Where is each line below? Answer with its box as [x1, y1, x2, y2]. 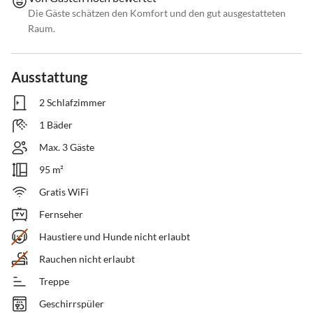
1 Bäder [39, 119, 73, 131]
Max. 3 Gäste [39, 141, 94, 154]
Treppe [39, 275, 69, 288]
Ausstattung [11, 68, 87, 86]
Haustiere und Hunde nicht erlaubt [39, 231, 190, 243]
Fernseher [39, 208, 83, 221]
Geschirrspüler [39, 298, 104, 310]
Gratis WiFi [39, 186, 89, 198]
